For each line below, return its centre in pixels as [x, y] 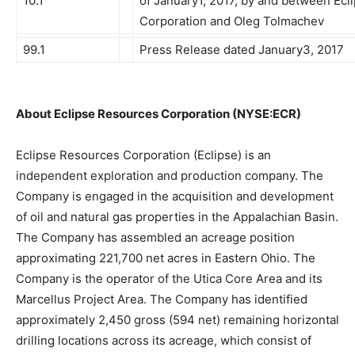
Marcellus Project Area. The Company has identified [162, 299]
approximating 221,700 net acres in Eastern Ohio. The [166, 258]
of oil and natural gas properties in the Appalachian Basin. [177, 217]
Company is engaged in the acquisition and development [175, 196]
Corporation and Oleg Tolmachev [232, 21]
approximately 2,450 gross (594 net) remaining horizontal [177, 320]
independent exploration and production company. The [170, 176]
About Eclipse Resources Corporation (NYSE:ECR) [158, 114]
